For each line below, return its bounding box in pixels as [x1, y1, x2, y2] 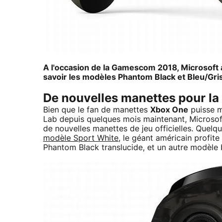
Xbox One [150, 106, 188, 114]
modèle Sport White [43, 134, 118, 142]
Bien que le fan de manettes [43, 106, 150, 114]
